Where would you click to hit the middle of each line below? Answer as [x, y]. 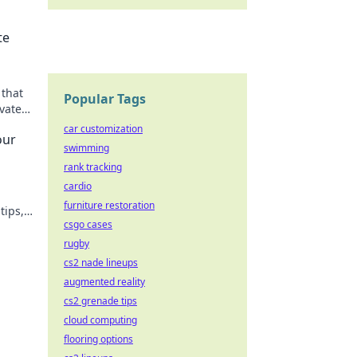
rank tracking [93, 167]
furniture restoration [109, 205]
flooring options [98, 339]
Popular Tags [105, 99]
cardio [78, 186]
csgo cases [88, 224]
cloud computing [100, 320]
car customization [103, 129]
